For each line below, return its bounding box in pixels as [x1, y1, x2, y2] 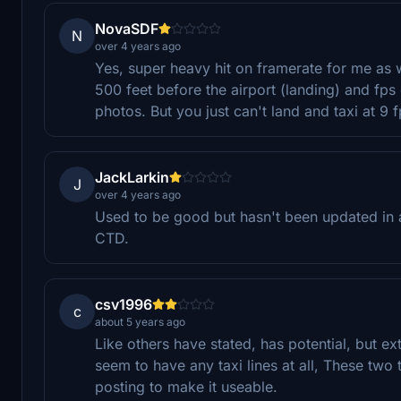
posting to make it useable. [95, 377, 277, 396]
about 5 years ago [95, 314, 185, 328]
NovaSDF [95, 19, 158, 38]
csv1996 [95, 294, 152, 313]
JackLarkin [95, 167, 169, 186]
